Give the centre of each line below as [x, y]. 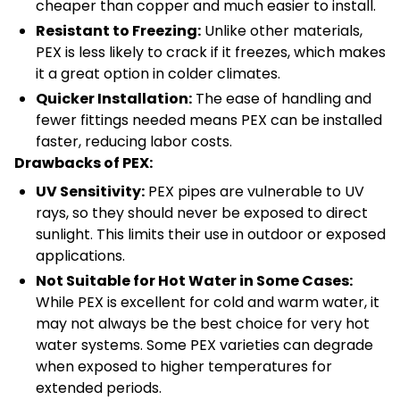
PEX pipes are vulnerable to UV [254, 192]
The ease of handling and [282, 99]
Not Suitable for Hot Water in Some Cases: [194, 281]
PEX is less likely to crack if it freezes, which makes [211, 53]
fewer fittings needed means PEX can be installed [209, 121]
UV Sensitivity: [90, 192]
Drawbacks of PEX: [83, 163]
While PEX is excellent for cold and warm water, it [208, 303]
